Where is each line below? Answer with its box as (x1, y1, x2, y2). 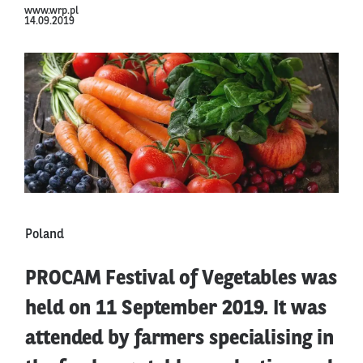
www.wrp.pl (24, 6, 79, 17)
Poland (25, 228, 64, 241)
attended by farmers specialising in (25, 328, 334, 349)
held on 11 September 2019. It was (25, 298, 327, 319)
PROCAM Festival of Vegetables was (25, 268, 337, 289)
